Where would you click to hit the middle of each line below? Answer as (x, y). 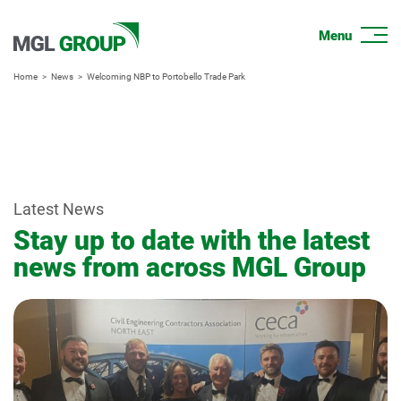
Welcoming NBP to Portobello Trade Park (166, 77)
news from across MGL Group (190, 267)
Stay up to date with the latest (192, 240)
